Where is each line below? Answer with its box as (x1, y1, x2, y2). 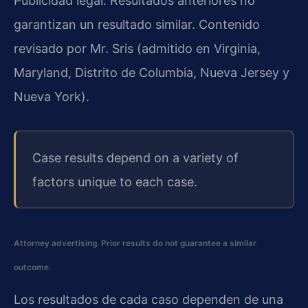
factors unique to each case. (32, 174, 197, 189)
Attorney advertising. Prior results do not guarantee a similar (14, 237, 256, 248)
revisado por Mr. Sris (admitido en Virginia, (14, 41, 261, 56)
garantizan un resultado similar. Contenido (14, 16, 260, 32)
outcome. (14, 261, 51, 272)
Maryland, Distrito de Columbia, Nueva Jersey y (14, 65, 289, 80)
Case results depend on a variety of (32, 150, 239, 165)
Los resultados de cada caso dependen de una (14, 291, 283, 307)
